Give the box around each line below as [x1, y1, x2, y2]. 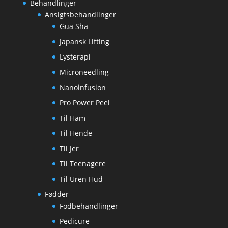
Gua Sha [59, 21, 88, 31]
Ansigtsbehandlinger [44, 10, 116, 19]
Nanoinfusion [59, 82, 106, 92]
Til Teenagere [59, 159, 106, 168]
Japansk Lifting [59, 37, 109, 46]
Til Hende [59, 128, 92, 138]
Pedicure [59, 216, 90, 226]
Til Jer [59, 144, 79, 153]
